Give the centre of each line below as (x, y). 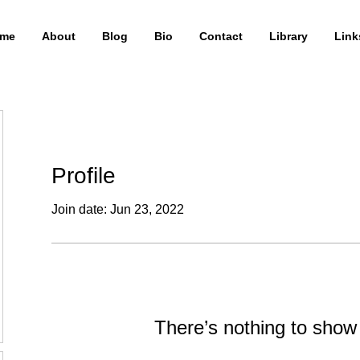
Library (288, 36)
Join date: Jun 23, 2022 (118, 209)
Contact (221, 36)
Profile (84, 176)
